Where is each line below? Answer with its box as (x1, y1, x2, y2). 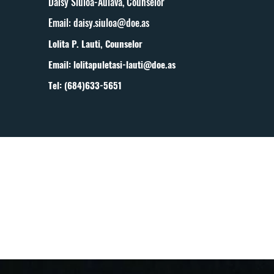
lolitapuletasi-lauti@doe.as (73, 57, 176, 71)
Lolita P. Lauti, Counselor (48, 37, 143, 50)
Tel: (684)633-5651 (48, 78, 122, 92)
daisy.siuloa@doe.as (73, 15, 150, 30)
